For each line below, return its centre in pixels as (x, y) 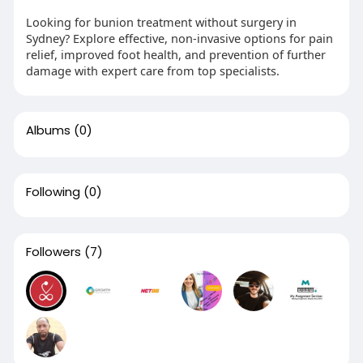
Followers (53, 252)
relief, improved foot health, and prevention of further (175, 55)
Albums (48, 130)
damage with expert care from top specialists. (152, 71)
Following (53, 192)
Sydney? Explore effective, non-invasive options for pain (179, 38)
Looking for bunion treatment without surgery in (161, 22)
